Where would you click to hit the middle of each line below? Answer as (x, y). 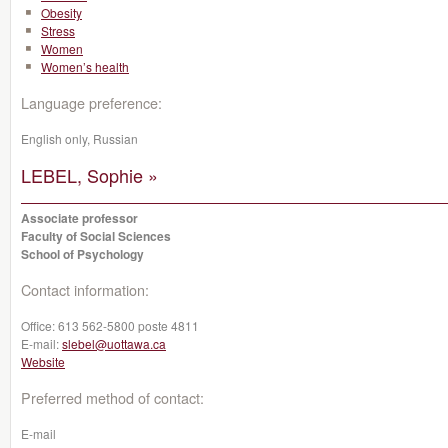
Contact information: (85, 289)
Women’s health (85, 66)
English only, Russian (79, 138)
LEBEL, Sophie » (89, 175)
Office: (39, 325)
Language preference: (91, 102)
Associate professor (79, 218)
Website (43, 361)
